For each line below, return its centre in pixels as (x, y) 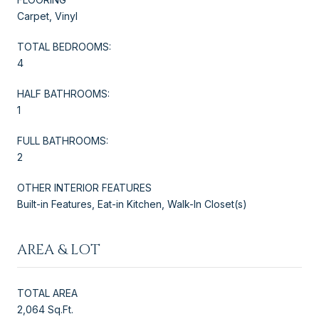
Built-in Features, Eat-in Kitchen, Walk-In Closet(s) (132, 204)
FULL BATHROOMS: (63, 140)
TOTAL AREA (47, 293)
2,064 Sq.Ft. (45, 309)
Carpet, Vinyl (47, 16)
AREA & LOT (59, 249)
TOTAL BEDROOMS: (64, 46)
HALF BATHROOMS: (63, 93)
